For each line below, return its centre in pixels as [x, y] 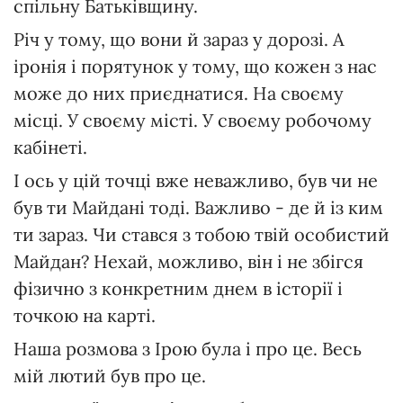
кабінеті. [50, 148]
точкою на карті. [85, 316]
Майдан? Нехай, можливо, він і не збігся [188, 262]
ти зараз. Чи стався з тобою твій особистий [201, 235]
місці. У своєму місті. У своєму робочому [193, 121]
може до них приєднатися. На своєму [179, 94]
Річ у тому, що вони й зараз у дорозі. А [179, 40]
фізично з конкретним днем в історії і [178, 289]
